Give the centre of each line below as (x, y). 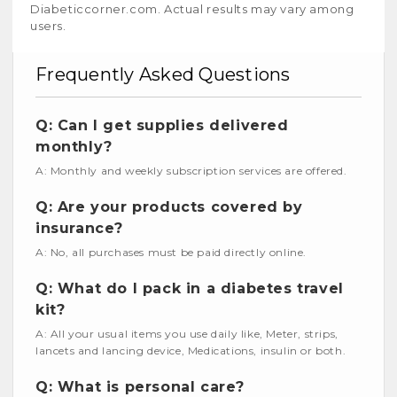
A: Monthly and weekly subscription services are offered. (191, 171)
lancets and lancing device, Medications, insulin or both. (191, 351)
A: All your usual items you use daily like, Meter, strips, (187, 334)
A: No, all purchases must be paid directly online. (171, 253)
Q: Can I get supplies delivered (162, 126)
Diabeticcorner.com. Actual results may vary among (192, 9)
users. (48, 26)
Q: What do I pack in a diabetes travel (190, 289)
